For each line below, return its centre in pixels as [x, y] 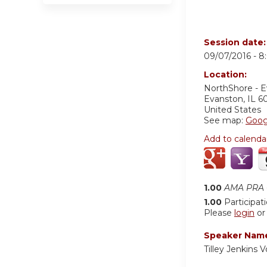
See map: [225, 120]
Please [219, 212]
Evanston [223, 99]
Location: [226, 74]
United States [232, 109]
